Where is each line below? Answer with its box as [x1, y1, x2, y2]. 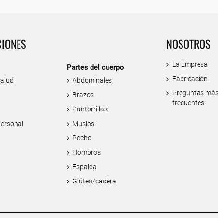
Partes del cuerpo [66, 63, 124, 72]
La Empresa [172, 60, 208, 69]
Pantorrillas [73, 105, 108, 114]
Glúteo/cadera [73, 177, 117, 186]
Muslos [73, 119, 95, 128]
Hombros [73, 148, 101, 157]
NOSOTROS [166, 36, 211, 52]
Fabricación [172, 74, 208, 83]
